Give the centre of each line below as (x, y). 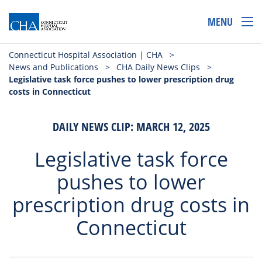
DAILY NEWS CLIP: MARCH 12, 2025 (131, 127)
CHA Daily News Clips (158, 67)
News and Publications (54, 67)
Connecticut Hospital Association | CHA (86, 54)
